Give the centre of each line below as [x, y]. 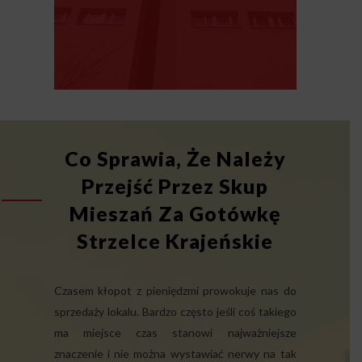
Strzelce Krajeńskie [175, 240]
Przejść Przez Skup [175, 185]
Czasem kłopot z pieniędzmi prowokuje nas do [175, 290]
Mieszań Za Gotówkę [175, 213]
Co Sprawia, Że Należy [175, 158]
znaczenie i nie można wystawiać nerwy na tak [175, 353]
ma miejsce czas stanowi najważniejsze [175, 332]
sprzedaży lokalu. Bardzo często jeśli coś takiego [175, 311]
